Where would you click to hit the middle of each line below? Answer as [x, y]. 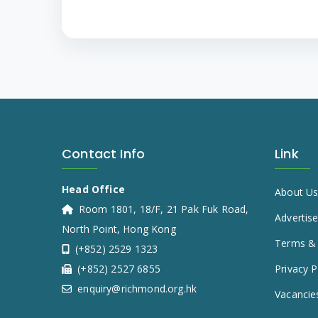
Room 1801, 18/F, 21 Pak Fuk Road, [162, 209]
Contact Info [104, 153]
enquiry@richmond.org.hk [136, 288]
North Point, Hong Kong [119, 229]
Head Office [93, 189]
